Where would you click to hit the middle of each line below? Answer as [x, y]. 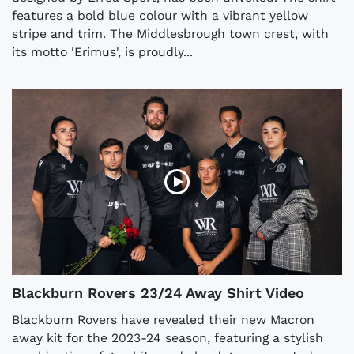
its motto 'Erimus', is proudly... [102, 51]
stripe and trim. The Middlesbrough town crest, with [170, 33]
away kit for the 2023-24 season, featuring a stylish [168, 337]
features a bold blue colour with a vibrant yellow [160, 15]
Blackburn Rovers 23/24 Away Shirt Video [158, 292]
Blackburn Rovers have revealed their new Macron [163, 319]
